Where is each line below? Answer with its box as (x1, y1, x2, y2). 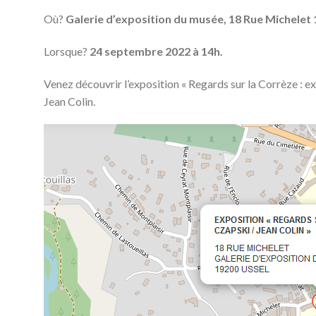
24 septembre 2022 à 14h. (90, 44, 223, 58)
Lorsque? (44, 44, 90, 58)
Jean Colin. (44, 94, 95, 108)
